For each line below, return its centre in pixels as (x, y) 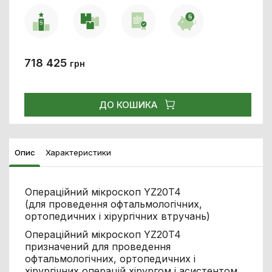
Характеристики (78, 152)
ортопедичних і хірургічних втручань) (117, 216)
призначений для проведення (97, 246)
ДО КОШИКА (129, 104)
